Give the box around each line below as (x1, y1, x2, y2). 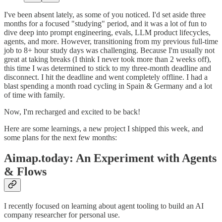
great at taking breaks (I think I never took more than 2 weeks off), (4, 55, 211, 63)
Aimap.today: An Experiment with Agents (4, 152, 217, 165)
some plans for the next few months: (4, 133, 117, 142)
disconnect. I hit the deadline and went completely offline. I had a (4, 72, 208, 81)
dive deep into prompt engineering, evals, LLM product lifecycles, (4, 28, 211, 37)
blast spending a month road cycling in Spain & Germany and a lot (4, 81, 212, 90)
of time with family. (4, 90, 65, 99)
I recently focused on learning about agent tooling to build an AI (4, 202, 204, 211)
